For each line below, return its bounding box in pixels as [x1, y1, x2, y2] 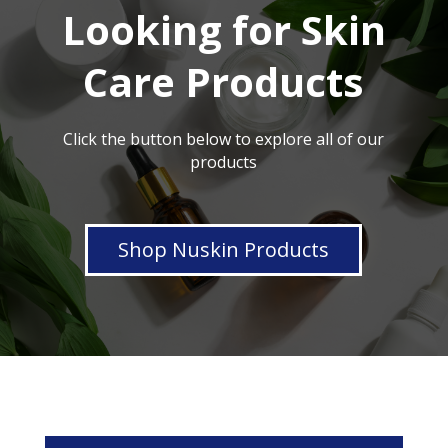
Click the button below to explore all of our [63, 127, 385, 150]
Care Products [83, 53, 365, 109]
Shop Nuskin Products [118, 235, 330, 263]
